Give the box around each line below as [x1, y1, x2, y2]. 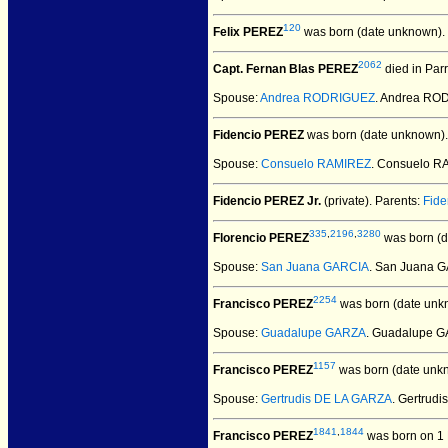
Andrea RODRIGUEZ [260, 91, 375, 105]
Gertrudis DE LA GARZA [261, 392, 392, 406]
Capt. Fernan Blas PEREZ [213, 62, 358, 76]
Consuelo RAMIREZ [261, 157, 371, 171]
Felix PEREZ [213, 25, 283, 39]
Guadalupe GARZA [261, 326, 366, 340]
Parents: [372, 194, 423, 208]
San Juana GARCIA [261, 260, 369, 274]
